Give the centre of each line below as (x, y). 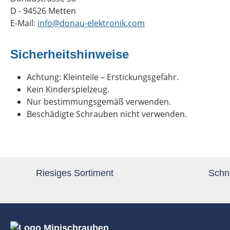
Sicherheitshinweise (70, 54)
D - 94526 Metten (43, 11)
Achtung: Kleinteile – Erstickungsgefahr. (103, 77)
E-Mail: (24, 23)
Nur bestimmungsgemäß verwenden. (99, 102)
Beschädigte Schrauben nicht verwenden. (107, 114)
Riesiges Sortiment (75, 173)
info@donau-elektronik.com (91, 23)
